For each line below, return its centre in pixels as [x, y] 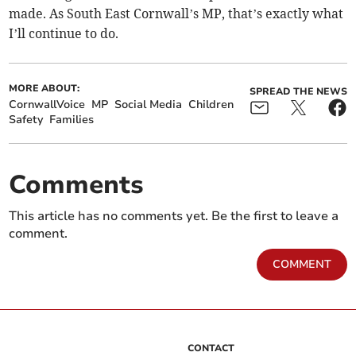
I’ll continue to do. [64, 34]
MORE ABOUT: [44, 89]
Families [72, 120]
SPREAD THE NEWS [298, 92]
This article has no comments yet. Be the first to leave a [174, 217]
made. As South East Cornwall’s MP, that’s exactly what [176, 14]
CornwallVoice [47, 105]
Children [211, 105]
